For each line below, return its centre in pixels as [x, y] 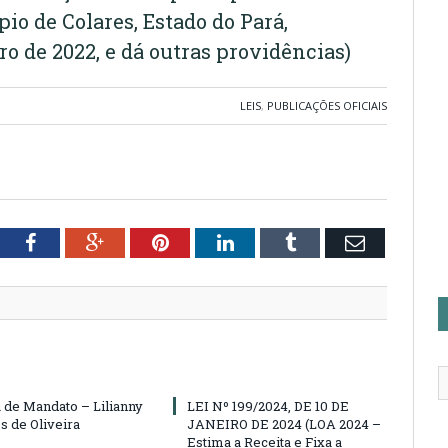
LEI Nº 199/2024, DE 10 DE [268, 406]
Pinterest [203, 242]
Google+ [138, 242]
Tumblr [324, 242]
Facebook [73, 242]
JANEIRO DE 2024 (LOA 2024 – [284, 424]
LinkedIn [269, 242]
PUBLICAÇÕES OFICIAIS [327, 105]
